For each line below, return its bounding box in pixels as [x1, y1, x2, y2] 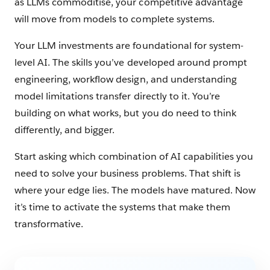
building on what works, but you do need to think [14, 106, 236, 119]
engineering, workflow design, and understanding [14, 72, 237, 86]
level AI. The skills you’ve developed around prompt [14, 55, 247, 69]
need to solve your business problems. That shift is [14, 166, 240, 180]
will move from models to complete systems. [14, 12, 217, 25]
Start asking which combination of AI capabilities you [14, 149, 254, 163]
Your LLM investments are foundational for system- [14, 39, 243, 52]
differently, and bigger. [14, 123, 118, 136]
